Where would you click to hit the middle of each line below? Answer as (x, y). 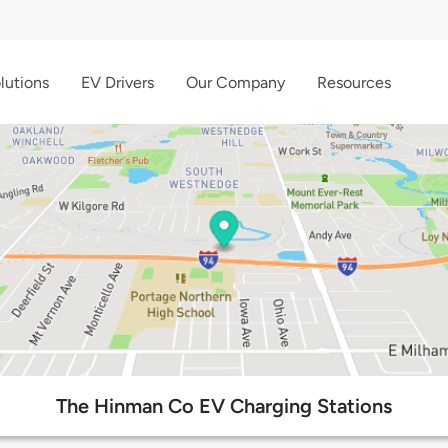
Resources (354, 82)
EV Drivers (117, 82)
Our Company (235, 82)
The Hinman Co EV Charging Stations (224, 406)
